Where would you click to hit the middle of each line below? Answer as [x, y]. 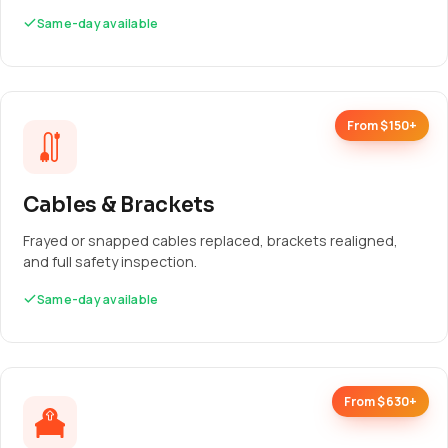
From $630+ [380, 401]
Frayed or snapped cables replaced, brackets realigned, [210, 240]
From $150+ [381, 125]
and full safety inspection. [110, 261]
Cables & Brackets [119, 205]
